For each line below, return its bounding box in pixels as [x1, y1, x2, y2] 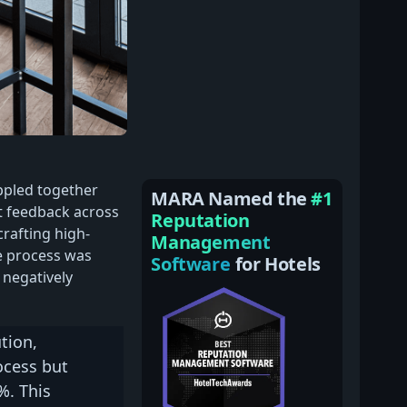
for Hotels [234, 251, 321, 276]
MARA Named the [151, 185, 312, 211]
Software [151, 251, 234, 276]
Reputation [151, 207, 250, 233]
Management [151, 229, 271, 254]
